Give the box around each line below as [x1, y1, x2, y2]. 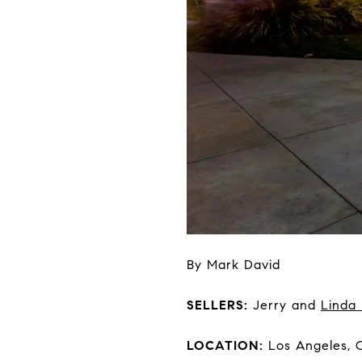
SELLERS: [187, 297, 248, 313]
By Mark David [187, 256, 280, 272]
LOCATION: [187, 337, 263, 353]
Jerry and [248, 297, 321, 313]
